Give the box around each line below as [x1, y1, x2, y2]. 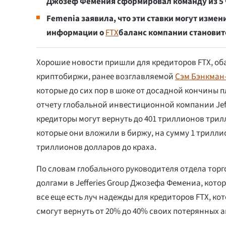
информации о [46, 26, 105, 39]
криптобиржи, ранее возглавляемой [36, 70, 175, 83]
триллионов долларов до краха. [36, 141, 156, 153]
